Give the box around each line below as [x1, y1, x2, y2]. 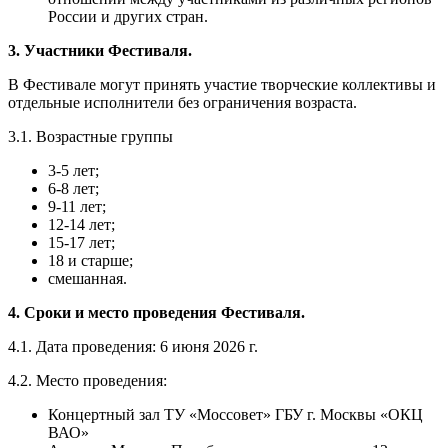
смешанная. [48, 269, 127, 287]
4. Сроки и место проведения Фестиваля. [8, 303, 305, 321]
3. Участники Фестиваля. [8, 41, 192, 59]
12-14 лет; [48, 215, 115, 233]
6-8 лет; [48, 179, 99, 197]
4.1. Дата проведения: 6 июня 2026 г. [8, 337, 258, 355]
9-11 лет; [48, 197, 106, 215]
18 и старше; [48, 251, 133, 269]
